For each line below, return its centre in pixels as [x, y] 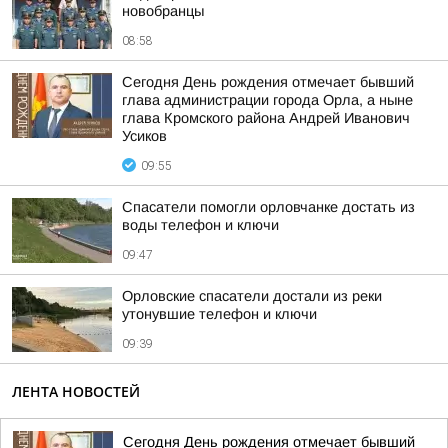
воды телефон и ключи [200, 225]
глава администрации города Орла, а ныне [267, 100]
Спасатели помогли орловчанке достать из [268, 207]
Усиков [144, 136]
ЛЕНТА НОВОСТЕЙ [76, 391]
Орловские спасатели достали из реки [252, 296]
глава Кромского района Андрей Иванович [266, 118]
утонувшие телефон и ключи [219, 314]
